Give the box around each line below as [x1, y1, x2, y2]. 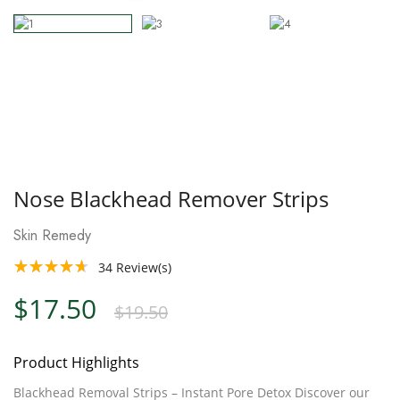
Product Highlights [13, 352, 139, 372]
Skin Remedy [13, 224, 91, 246]
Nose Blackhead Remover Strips [13, 183, 329, 213]
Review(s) [112, 258, 171, 276]
